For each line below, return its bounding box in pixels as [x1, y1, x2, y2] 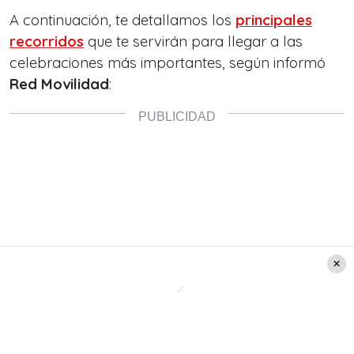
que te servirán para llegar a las [84, 32, 303, 51]
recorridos [9, 32, 84, 51]
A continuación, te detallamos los [9, 10, 235, 29]
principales [235, 10, 312, 29]
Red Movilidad [9, 74, 109, 93]
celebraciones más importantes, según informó [9, 53, 326, 72]
